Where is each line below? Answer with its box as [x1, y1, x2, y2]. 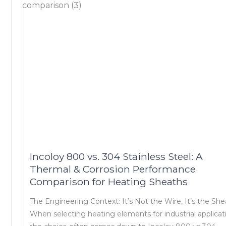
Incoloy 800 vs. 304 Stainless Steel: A [30, 150, 203, 163]
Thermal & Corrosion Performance [30, 163, 196, 176]
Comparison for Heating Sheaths [30, 176, 188, 188]
